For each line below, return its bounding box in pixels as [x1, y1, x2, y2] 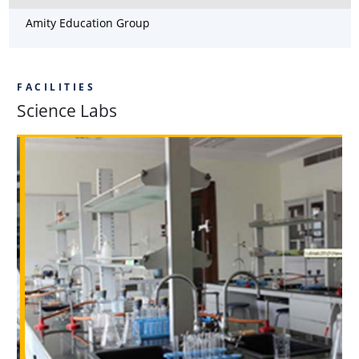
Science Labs [17, 99, 117, 122]
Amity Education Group [25, 14, 150, 30]
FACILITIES [17, 79, 95, 94]
